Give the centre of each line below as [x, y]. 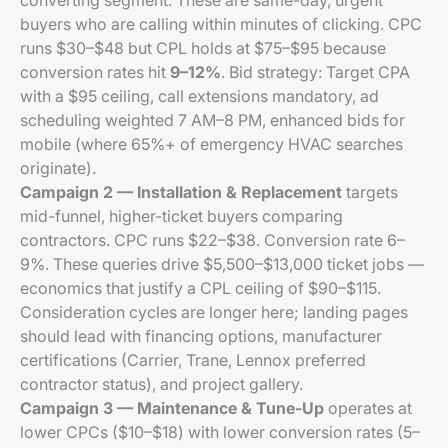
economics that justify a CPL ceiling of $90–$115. [200, 288]
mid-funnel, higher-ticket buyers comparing [181, 216]
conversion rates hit [95, 72]
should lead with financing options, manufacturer [201, 336]
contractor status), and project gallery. [161, 384]
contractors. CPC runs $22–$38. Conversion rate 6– [212, 240]
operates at [368, 408]
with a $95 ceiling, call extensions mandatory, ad [199, 96]
